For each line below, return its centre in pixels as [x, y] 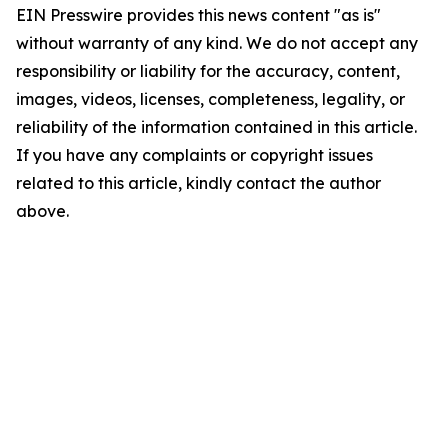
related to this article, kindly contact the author [198, 183]
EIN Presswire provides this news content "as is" [198, 15]
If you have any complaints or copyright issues [194, 155]
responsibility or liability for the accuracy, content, [208, 71]
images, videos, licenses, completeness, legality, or [210, 99]
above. [42, 211]
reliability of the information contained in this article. [216, 127]
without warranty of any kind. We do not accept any [217, 43]
